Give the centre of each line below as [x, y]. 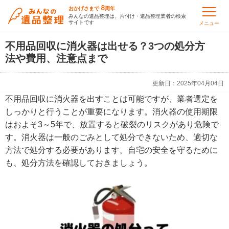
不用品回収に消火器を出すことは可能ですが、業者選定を [111, 99]
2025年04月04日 [200, 83]
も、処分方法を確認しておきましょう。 [79, 163]
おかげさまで [84, 8]
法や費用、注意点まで [56, 58]
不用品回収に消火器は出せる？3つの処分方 [105, 46]
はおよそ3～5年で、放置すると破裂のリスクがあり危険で [112, 124]
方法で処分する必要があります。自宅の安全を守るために [111, 150]
